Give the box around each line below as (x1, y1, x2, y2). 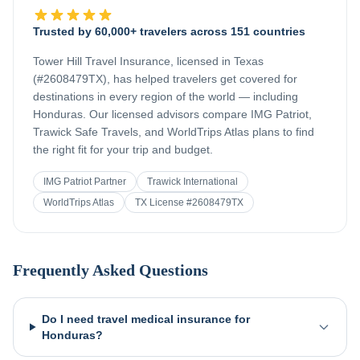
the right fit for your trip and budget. (33, 143, 213, 156)
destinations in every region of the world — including (33, 90, 298, 103)
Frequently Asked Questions (13, 261, 208, 279)
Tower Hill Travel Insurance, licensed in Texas (33, 55, 264, 67)
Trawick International (147, 176, 238, 187)
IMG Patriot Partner (43, 176, 126, 187)
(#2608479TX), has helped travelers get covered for (33, 72, 297, 85)
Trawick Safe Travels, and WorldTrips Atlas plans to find (33, 125, 314, 138)
